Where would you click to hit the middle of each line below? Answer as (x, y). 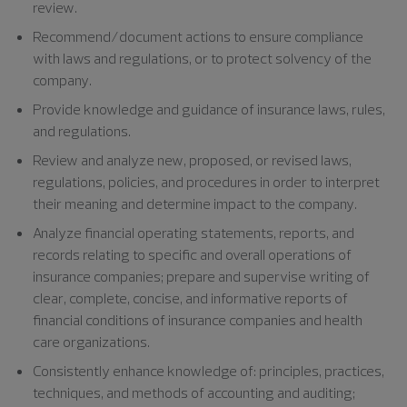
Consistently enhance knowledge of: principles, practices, (208, 370)
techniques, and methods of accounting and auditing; (194, 392)
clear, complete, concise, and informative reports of (190, 298)
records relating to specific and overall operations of (192, 254)
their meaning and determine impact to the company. (195, 203)
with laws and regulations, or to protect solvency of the (202, 58)
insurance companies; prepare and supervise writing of (201, 276)
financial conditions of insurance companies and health (198, 319)
